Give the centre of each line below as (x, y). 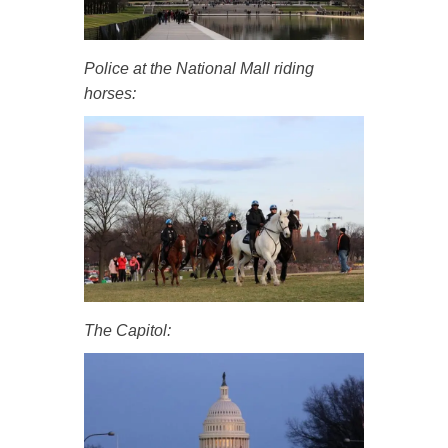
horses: (110, 93)
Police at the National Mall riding (199, 68)
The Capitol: (127, 331)
